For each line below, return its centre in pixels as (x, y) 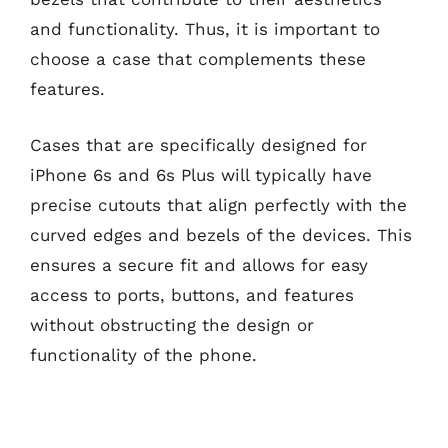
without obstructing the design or (172, 324)
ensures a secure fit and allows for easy (199, 264)
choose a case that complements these (198, 59)
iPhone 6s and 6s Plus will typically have (201, 174)
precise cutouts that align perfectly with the (218, 204)
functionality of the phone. (143, 354)
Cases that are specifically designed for (198, 144)
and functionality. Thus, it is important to (205, 29)
